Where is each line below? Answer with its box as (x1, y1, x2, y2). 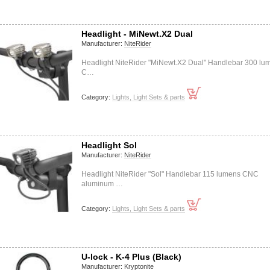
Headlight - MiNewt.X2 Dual (81, 29, 193, 39)
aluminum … (81, 180, 123, 188)
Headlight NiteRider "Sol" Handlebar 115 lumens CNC (81, 170, 259, 178)
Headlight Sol (81, 140, 137, 150)
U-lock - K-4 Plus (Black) (81, 252, 181, 262)
